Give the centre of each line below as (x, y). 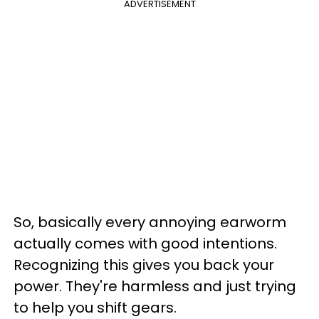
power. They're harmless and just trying (155, 286)
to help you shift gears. (95, 307)
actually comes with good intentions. (145, 243)
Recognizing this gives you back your (144, 265)
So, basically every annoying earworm (150, 222)
